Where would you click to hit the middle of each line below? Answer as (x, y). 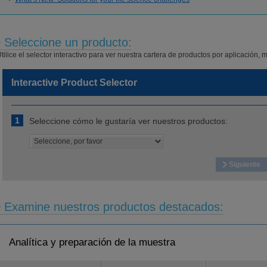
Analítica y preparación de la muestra (92, 242)
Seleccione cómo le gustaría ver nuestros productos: (128, 121)
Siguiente (245, 164)
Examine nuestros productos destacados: (114, 207)
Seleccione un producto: (68, 42)
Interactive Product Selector (74, 83)
